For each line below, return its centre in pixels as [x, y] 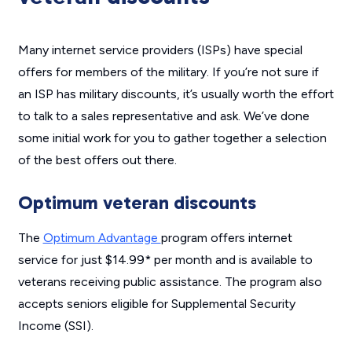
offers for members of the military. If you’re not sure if [168, 72]
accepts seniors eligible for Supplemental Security [156, 304]
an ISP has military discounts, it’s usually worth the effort [176, 94]
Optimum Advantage [102, 238]
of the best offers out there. [97, 160]
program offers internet [226, 238]
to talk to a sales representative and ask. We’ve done [163, 116]
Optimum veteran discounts [137, 203]
